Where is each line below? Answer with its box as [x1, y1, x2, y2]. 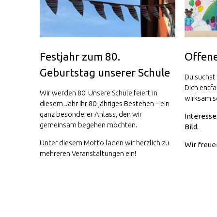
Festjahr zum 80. [40, 50, 120, 62]
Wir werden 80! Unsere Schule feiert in [40, 88, 157, 97]
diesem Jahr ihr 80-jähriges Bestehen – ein [40, 99, 170, 108]
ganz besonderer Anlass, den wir [40, 109, 142, 118]
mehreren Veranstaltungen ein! [40, 149, 138, 157]
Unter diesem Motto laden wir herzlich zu [40, 138, 169, 147]
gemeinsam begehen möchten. [40, 120, 138, 129]
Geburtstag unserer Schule [40, 66, 170, 78]
